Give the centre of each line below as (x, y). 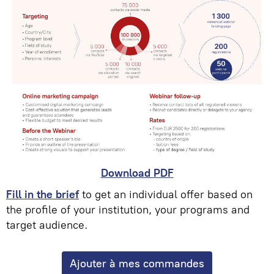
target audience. (47, 225)
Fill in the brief (43, 194)
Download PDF (137, 173)
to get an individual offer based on (166, 194)
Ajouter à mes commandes (137, 263)
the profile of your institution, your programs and (128, 209)
